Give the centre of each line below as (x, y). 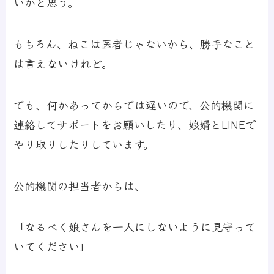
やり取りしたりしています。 (84, 143)
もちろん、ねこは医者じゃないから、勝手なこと (135, 43)
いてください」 (52, 246)
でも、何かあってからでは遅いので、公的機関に (134, 104)
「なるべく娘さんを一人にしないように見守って (135, 227)
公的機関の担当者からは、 (80, 185)
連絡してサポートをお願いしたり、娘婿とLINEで (135, 124)
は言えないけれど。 (63, 63)
